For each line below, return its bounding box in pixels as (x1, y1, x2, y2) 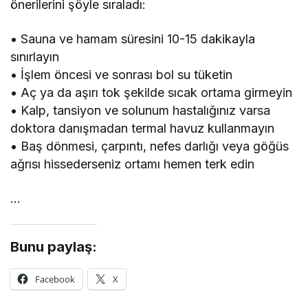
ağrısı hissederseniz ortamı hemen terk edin (10, 157, 255, 172)
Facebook (35, 273, 76, 286)
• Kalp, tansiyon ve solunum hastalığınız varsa (10, 103, 271, 118)
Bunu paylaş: (10, 239, 97, 256)
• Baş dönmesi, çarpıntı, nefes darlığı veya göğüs (10, 139, 289, 154)
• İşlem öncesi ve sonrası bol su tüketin (10, 67, 233, 82)
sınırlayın (10, 49, 59, 65)
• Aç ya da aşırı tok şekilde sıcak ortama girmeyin (10, 85, 293, 100)
